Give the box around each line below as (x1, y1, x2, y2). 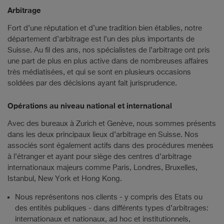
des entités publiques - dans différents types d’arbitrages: (15, 204, 208, 212)
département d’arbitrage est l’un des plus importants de (7, 35, 194, 43)
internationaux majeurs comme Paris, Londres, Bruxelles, (7, 163, 197, 171)
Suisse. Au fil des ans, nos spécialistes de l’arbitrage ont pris (7, 46, 210, 54)
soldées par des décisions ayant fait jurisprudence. (7, 79, 177, 87)
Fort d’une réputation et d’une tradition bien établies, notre (7, 24, 202, 32)
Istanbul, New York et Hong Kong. (7, 174, 122, 182)
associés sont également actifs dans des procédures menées (7, 141, 213, 149)
